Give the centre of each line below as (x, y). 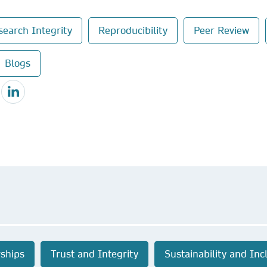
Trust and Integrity (94, 254)
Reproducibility (133, 30)
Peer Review (221, 30)
